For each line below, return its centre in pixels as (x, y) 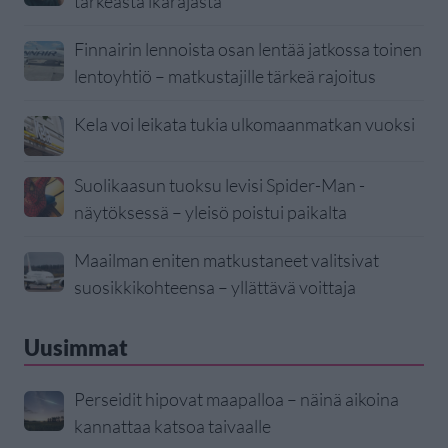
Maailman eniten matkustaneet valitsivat (226, 260)
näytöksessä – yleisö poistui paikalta (210, 212)
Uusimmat (76, 348)
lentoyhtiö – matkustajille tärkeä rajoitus (225, 76)
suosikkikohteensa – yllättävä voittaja (215, 287)
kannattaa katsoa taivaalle (172, 426)
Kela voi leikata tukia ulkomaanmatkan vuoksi (244, 124)
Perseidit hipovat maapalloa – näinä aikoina (236, 399)
